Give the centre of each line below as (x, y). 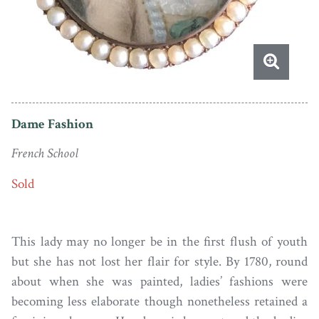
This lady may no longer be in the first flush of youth (159, 241)
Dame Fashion (52, 124)
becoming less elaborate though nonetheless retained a (159, 301)
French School (45, 154)
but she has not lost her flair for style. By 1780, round (159, 261)
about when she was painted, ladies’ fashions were (159, 281)
